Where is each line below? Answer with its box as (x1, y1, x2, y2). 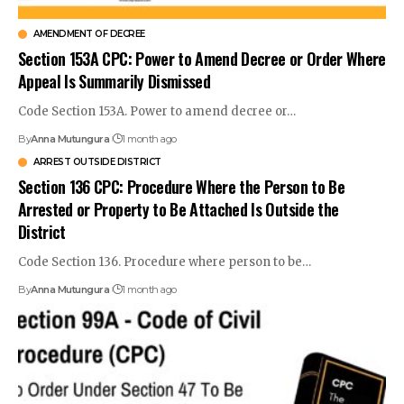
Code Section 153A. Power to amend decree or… (18, 103, 296, 119)
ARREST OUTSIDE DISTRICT (33, 155, 161, 168)
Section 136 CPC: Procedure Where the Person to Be (18, 174, 344, 198)
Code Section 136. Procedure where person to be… (18, 253, 311, 270)
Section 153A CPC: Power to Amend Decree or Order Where (18, 46, 386, 70)
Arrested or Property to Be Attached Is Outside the (18, 197, 339, 221)
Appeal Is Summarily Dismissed (18, 69, 211, 93)
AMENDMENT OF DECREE (33, 27, 145, 40)
